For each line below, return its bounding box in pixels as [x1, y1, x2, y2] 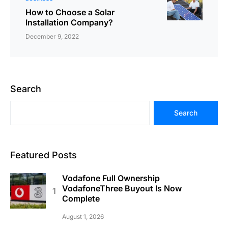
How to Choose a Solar [25, 7, 115, 17]
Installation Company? [25, 17, 113, 27]
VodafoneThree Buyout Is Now [62, 183, 182, 193]
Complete [62, 193, 100, 204]
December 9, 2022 [25, 32, 79, 40]
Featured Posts [10, 149, 77, 160]
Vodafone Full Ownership [62, 173, 160, 183]
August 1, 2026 [62, 212, 104, 220]
